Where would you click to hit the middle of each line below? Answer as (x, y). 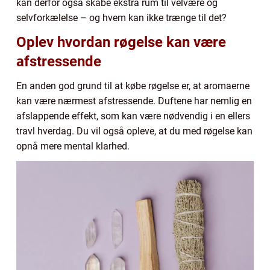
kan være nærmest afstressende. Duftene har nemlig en (134, 101)
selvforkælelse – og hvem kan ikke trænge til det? (121, 17)
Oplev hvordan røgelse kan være (121, 42)
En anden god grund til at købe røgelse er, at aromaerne (133, 86)
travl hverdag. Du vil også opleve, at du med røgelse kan (134, 131)
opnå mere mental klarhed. (74, 146)
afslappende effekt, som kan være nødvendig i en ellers (133, 116)
